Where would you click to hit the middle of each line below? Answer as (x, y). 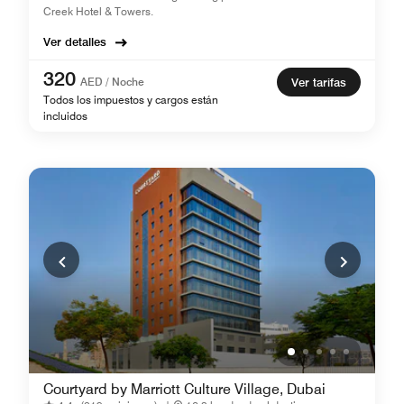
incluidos (65, 115)
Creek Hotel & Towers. (98, 11)
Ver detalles (75, 41)
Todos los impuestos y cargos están (131, 99)
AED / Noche (112, 81)
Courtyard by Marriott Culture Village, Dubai (184, 389)
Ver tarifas (319, 82)
